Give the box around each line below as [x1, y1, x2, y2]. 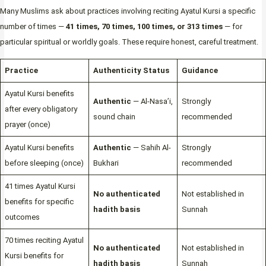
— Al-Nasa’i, [131, 97, 173, 106]
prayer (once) [4, 120, 50, 129]
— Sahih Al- [131, 143, 171, 153]
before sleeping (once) [4, 159, 84, 168]
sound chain [93, 112, 135, 122]
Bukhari [93, 159, 119, 168]
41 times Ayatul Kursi [4, 182, 75, 191]
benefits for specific [4, 197, 74, 207]
